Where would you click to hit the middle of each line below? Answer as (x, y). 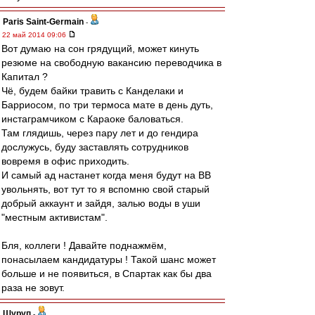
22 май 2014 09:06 (35, 35)
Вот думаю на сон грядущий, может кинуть (100, 49)
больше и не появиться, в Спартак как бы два (107, 274)
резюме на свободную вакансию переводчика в (111, 63)
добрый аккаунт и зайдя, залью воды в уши (101, 203)
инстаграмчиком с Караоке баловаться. (92, 119)
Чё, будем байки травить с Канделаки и (92, 91)
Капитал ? (25, 77)
